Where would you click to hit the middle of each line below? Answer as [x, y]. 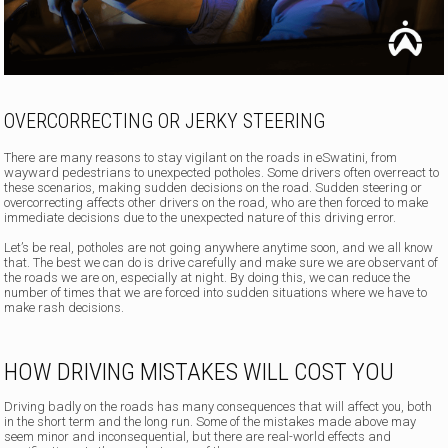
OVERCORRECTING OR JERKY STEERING [165, 120]
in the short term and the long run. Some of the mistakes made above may [210, 421]
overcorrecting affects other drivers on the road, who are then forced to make [216, 202]
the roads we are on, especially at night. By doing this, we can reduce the [207, 277]
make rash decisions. [64, 307]
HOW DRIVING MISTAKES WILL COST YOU [199, 371]
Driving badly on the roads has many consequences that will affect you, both [218, 406]
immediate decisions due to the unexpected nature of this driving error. [200, 217]
